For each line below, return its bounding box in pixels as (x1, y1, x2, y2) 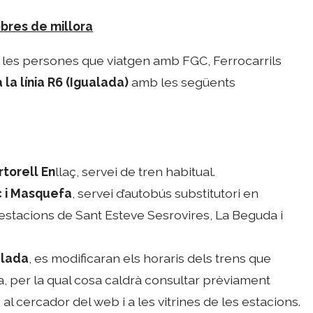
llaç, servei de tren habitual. (55, 163, 216, 179)
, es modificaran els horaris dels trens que (29, 250, 272, 265)
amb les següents (129, 74, 236, 89)
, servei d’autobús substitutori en (72, 185, 259, 201)
